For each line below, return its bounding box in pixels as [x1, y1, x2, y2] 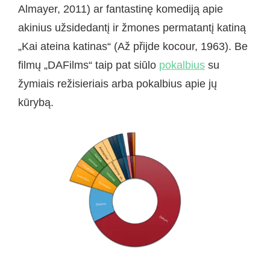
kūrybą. [18, 96, 54, 108]
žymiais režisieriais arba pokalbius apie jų [18, 77, 217, 90]
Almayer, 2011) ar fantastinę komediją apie [18, 2, 223, 15]
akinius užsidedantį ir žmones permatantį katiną [18, 21, 246, 34]
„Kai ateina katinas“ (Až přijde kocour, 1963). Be [18, 40, 248, 52]
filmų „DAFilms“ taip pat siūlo [18, 58, 159, 71]
